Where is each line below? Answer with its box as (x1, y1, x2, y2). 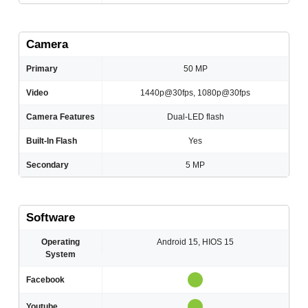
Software (26, 211, 76, 225)
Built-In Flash (26, 136, 78, 146)
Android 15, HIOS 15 (157, 237, 234, 247)
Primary (26, 64, 58, 74)
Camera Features (26, 112, 96, 122)
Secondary (26, 160, 69, 170)
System (45, 250, 76, 260)
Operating (41, 237, 80, 247)
